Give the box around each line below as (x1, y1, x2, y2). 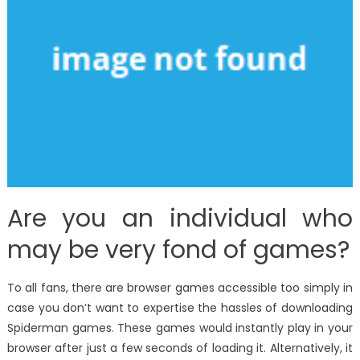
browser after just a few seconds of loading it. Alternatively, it (6, 340, 354, 357)
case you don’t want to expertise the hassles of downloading (6, 300, 354, 317)
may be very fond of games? (6, 233, 350, 268)
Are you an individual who (6, 202, 354, 236)
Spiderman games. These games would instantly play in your (6, 320, 354, 337)
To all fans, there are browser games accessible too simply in (6, 280, 354, 297)
